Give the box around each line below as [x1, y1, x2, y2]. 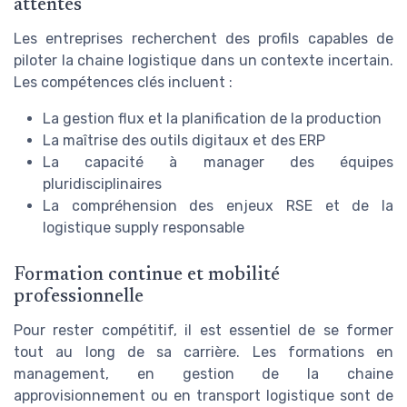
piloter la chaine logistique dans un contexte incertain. [14, 51, 393, 69]
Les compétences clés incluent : [14, 73, 233, 91]
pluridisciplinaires [43, 174, 162, 193]
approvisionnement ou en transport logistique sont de [14, 386, 393, 404]
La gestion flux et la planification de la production [43, 109, 382, 127]
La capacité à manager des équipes [43, 153, 393, 171]
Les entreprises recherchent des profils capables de [14, 29, 393, 47]
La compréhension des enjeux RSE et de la [43, 196, 393, 214]
